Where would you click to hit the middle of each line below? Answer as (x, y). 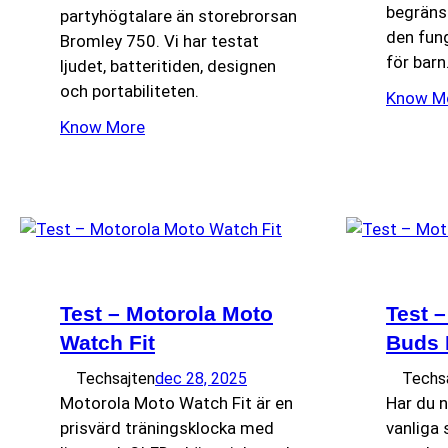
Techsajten (115, 379)
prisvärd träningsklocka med (167, 428)
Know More (102, 127)
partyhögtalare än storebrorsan (178, 16)
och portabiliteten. (129, 91)
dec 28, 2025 (201, 379)
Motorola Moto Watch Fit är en (176, 403)
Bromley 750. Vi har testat (159, 41)
